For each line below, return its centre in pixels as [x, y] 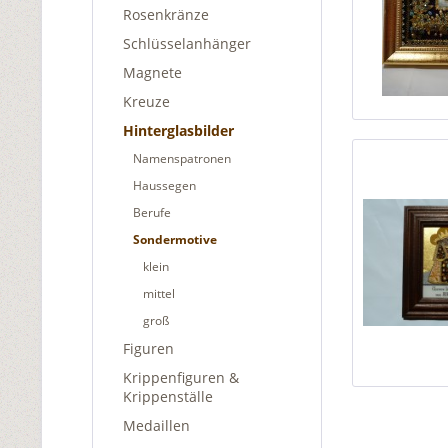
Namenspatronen [182, 158]
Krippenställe [168, 396]
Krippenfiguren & [181, 377]
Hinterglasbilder [178, 130]
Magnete [152, 72]
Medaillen [156, 425]
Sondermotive [175, 239]
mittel [159, 293]
